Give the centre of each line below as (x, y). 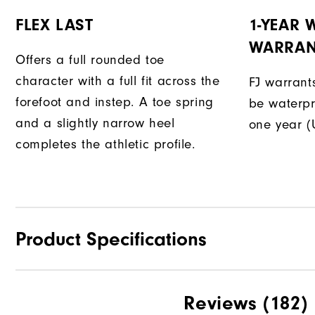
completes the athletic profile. (105, 144)
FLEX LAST (54, 25)
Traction (39, 300)
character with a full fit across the (118, 81)
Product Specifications (111, 239)
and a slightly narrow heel (95, 123)
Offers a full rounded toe (90, 60)
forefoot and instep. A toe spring (115, 102)
